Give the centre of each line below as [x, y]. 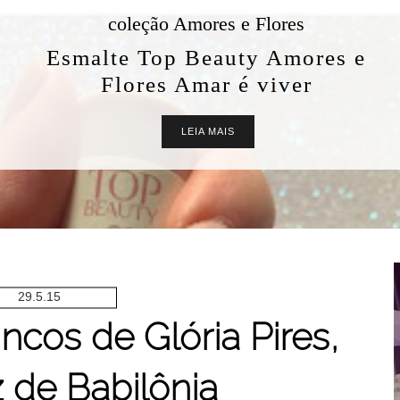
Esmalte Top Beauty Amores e [206, 58]
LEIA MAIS [208, 131]
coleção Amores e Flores [206, 24]
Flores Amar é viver [206, 84]
